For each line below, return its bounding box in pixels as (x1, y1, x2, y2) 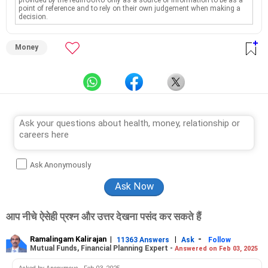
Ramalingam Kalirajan (30, 234, 106, 243)
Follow (208, 235, 231, 244)
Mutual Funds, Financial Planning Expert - (30, 243, 175, 252)
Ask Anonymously (30, 160, 92, 169)
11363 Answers (117, 235, 169, 244)
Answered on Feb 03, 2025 (175, 244, 258, 252)
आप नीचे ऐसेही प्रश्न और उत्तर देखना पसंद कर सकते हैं (6, 211, 201, 223)
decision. (19, 13, 48, 21)
